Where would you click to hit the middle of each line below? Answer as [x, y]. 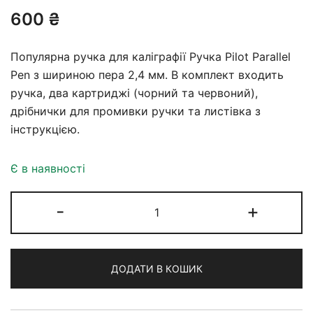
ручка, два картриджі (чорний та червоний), [134, 93]
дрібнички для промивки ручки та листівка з [136, 111]
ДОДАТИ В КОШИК [156, 268]
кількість [180, 274]
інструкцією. [45, 129]
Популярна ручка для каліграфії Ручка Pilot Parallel [151, 56]
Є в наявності [48, 168]
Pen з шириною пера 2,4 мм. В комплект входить [147, 74]
